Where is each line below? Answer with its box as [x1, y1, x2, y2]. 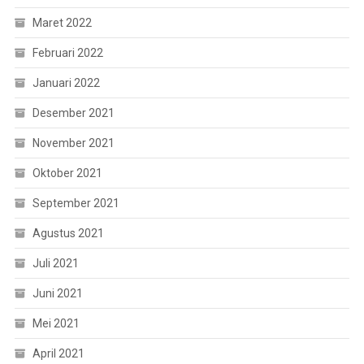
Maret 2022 [32, 15, 92, 29]
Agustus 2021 [32, 226, 104, 240]
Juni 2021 [32, 286, 83, 300]
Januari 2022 [32, 76, 100, 89]
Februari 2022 [32, 45, 103, 59]
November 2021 [32, 136, 115, 149]
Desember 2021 [32, 106, 115, 119]
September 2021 [32, 196, 119, 210]
